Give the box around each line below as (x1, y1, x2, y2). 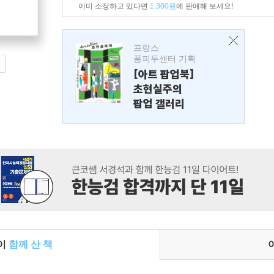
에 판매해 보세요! (176, 2, 233, 10)
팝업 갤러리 (133, 97, 185, 111)
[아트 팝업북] (133, 67, 194, 81)
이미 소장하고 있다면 (78, 2, 150, 10)
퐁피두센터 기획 (133, 54, 196, 64)
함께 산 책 (9, 239, 53, 250)
